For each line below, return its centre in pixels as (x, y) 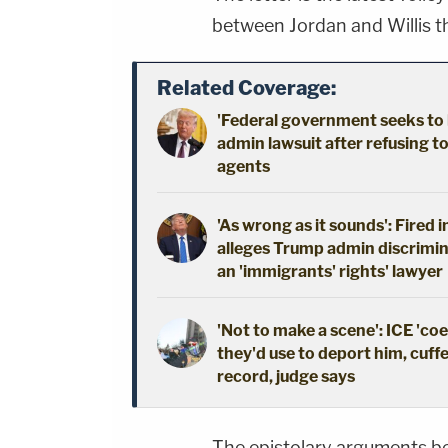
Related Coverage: (246, 88)
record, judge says (286, 377)
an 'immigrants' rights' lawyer (330, 272)
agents (243, 167)
